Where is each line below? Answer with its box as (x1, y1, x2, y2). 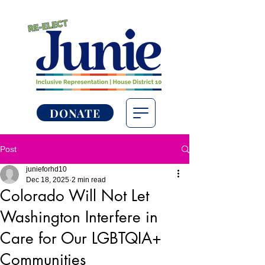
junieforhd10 (26, 165, 67, 173)
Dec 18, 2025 (26, 176, 69, 184)
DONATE (49, 105, 101, 121)
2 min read (72, 176, 106, 184)
